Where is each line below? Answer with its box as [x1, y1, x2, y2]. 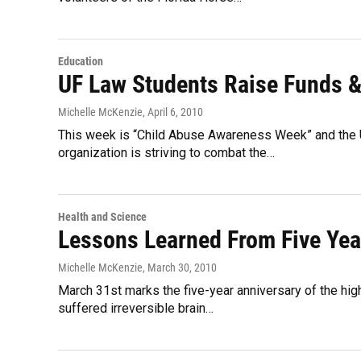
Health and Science [58, 210, 147, 223]
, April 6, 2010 [143, 106, 203, 118]
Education [58, 55, 103, 68]
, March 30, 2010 [143, 261, 217, 274]
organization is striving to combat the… [58, 145, 275, 160]
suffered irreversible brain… [58, 301, 214, 316]
